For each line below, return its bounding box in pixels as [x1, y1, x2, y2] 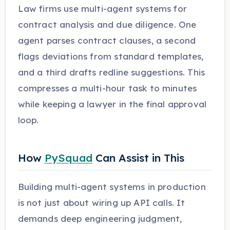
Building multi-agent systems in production [17, 181, 206, 193]
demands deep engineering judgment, [17, 213, 182, 224]
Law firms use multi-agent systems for [17, 3, 187, 14]
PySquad [44, 150, 92, 164]
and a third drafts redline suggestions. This [17, 66, 205, 78]
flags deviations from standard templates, [17, 50, 204, 62]
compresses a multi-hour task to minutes [17, 82, 197, 93]
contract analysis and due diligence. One [17, 18, 197, 30]
